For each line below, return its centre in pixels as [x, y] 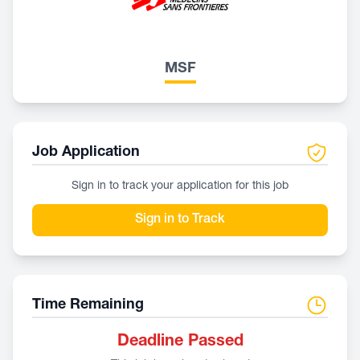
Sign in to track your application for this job [180, 186]
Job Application [86, 153]
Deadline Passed [180, 342]
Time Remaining [88, 305]
